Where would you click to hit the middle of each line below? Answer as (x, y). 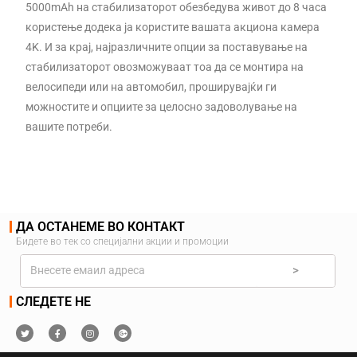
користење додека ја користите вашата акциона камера (173, 27)
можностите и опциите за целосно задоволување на (162, 106)
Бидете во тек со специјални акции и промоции (122, 241)
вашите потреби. (69, 126)
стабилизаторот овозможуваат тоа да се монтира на (165, 67)
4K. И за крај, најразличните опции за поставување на (167, 47)
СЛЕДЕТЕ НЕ (53, 301)
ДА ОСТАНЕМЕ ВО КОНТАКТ (100, 226)
